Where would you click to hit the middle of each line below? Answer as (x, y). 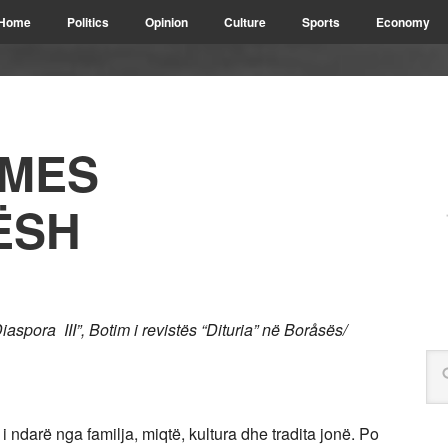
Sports (321, 22)
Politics (88, 22)
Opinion (166, 22)
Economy (403, 22)
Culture (245, 22)
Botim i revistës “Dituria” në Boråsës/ (216, 329)
